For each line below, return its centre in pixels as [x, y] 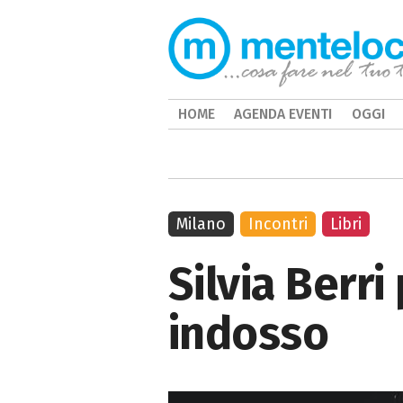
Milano [201, 224]
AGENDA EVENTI [283, 114]
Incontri [278, 224]
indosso [249, 334]
